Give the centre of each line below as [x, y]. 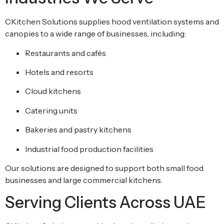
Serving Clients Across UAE [105, 202]
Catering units [51, 110]
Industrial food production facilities [89, 149]
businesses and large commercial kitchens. [84, 180]
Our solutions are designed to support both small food [104, 168]
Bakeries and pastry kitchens [78, 130]
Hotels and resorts [59, 72]
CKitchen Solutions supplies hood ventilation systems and [112, 22]
